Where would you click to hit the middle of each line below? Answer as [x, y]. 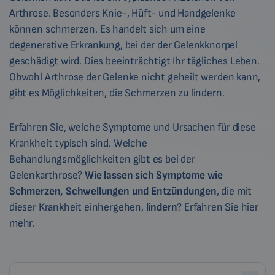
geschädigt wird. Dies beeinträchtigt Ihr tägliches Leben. [134, 61]
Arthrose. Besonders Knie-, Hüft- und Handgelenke [122, 13]
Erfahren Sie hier [221, 207]
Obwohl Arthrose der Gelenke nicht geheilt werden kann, [135, 77]
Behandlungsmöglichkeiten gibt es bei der [102, 159]
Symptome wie [190, 175]
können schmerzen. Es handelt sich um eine [107, 29]
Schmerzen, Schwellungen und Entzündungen [113, 191]
